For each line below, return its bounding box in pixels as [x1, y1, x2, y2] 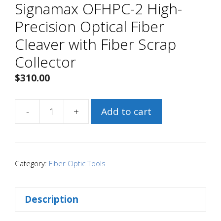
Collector [15, 52, 76, 72]
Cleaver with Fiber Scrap [15, 34, 176, 54]
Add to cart [101, 105, 151, 118]
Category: [15, 158, 49, 168]
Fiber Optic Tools [49, 158, 106, 168]
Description [25, 193, 78, 206]
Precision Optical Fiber [15, 16, 164, 37]
